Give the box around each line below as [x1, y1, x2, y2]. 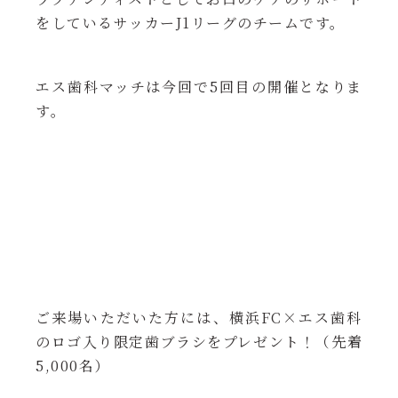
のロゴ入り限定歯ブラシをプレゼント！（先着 [36, 331, 362, 352]
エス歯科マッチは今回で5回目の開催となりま [36, 76, 362, 97]
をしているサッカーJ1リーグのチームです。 [36, 12, 346, 33]
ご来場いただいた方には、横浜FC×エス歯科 [36, 307, 362, 328]
